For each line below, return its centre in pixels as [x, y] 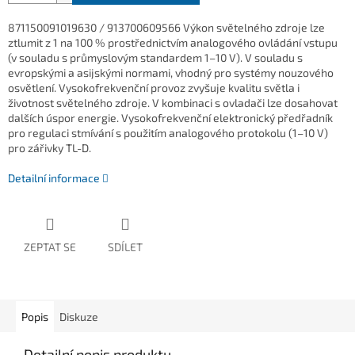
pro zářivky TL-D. [50, 148]
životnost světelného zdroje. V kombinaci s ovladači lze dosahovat [173, 103]
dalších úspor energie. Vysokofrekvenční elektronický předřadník [170, 118]
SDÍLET [125, 247]
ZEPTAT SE [50, 247]
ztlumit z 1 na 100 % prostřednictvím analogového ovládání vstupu [173, 43]
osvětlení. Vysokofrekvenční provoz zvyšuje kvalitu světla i [154, 88]
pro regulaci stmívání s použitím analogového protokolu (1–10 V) [168, 133]
